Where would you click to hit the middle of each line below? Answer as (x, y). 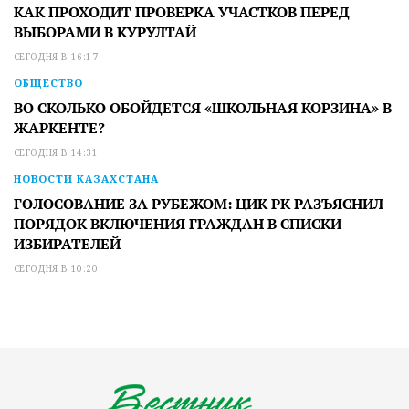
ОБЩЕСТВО (48, 83)
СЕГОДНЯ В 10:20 (56, 269)
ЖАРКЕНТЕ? (59, 128)
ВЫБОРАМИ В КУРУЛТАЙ (105, 32)
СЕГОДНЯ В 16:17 (56, 57)
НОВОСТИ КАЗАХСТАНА (86, 179)
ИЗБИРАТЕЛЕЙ (67, 244)
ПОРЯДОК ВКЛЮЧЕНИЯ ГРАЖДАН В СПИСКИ (178, 224)
